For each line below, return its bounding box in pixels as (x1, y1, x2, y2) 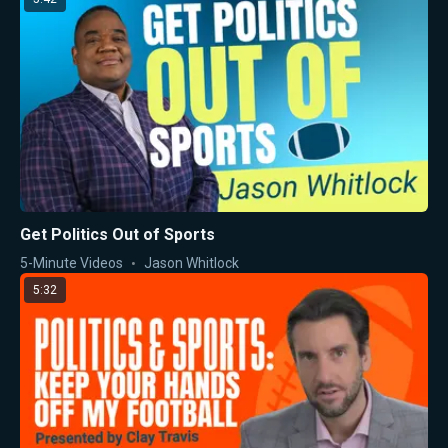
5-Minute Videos (20, 254, 123, 271)
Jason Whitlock (144, 254, 239, 271)
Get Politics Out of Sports (20, 224, 215, 244)
